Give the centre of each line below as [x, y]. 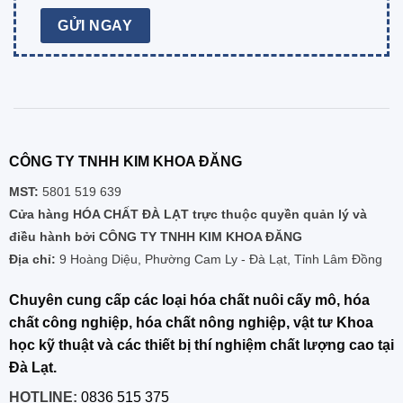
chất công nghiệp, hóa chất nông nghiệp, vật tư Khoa [191, 322]
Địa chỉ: [32, 259]
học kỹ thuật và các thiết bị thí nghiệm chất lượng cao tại [201, 345]
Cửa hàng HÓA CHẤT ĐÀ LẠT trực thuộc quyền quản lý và [188, 214]
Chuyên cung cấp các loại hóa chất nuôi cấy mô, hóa [189, 300]
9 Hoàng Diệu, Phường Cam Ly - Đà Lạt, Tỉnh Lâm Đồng [219, 259]
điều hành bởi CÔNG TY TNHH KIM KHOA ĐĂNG [155, 236]
